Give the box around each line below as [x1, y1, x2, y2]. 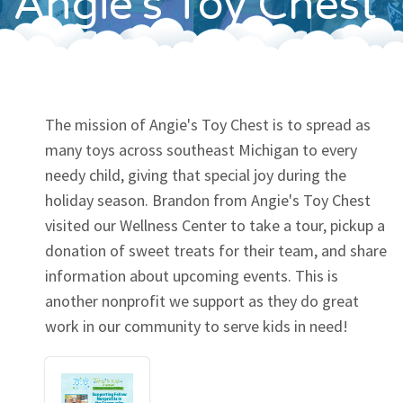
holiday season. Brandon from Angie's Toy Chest [45, 190, 371, 211]
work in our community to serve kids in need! [45, 316, 348, 337]
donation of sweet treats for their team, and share [45, 240, 387, 262]
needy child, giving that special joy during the [45, 165, 346, 186]
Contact [187, 29, 241, 49]
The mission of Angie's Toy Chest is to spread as [45, 114, 371, 136]
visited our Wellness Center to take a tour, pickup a [45, 215, 385, 237]
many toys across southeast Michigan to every [45, 139, 357, 161]
